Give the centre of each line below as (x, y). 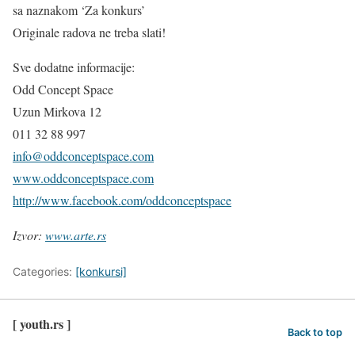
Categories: (44, 271)
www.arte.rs (76, 235)
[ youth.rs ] (42, 324)
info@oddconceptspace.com (83, 156)
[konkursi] (101, 271)
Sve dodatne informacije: (74, 67)
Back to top (315, 332)
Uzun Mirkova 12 (57, 111)
